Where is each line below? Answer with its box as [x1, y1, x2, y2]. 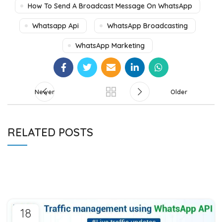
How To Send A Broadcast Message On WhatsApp [27, 1, 192, 11]
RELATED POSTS [7, 125, 93, 140]
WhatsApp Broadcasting [107, 21, 188, 31]
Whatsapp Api [32, 21, 79, 31]
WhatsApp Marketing [75, 41, 145, 51]
